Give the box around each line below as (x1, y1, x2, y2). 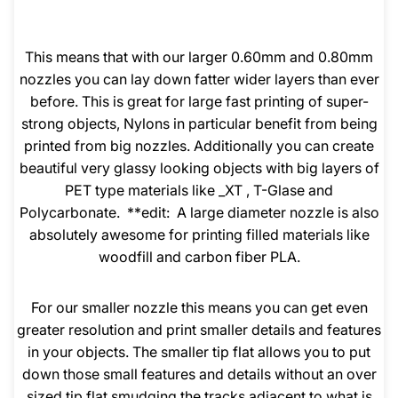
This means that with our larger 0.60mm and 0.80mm (25, 48, 373, 67)
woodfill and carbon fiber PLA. (98, 248, 300, 267)
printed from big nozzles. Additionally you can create (24, 137, 374, 155)
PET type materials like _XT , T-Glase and (65, 181, 333, 200)
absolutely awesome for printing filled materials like (28, 226, 370, 244)
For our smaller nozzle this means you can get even (30, 298, 368, 317)
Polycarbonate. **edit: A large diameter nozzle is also (19, 203, 379, 222)
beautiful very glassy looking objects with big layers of (19, 159, 379, 178)
